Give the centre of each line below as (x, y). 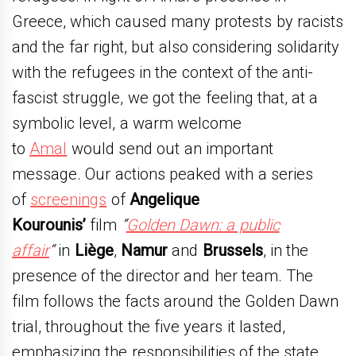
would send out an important (170, 148)
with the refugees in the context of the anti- (163, 72)
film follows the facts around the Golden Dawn (176, 301)
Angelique (164, 199)
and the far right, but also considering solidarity (176, 46)
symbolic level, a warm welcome (127, 123)
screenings (69, 199)
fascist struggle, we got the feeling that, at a (165, 97)
